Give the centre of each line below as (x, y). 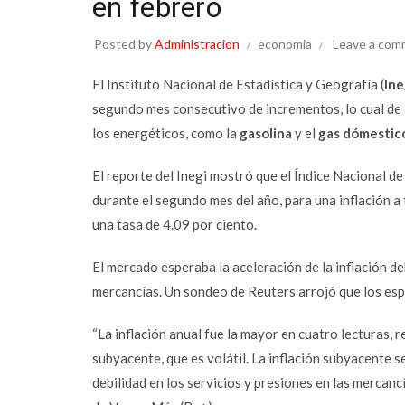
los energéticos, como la (166, 133)
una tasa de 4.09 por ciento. (174, 224)
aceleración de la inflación (310, 267)
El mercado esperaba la (162, 267)
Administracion (197, 44)
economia (285, 44)
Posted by (124, 44)
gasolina (266, 133)
